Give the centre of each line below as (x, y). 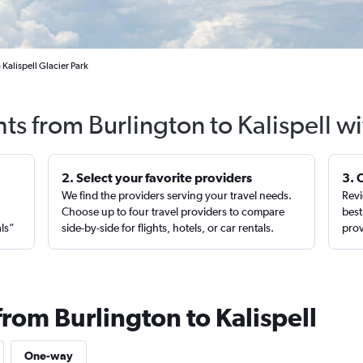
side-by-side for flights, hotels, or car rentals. (168, 228)
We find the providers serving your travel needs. (177, 195)
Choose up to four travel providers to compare (173, 211)
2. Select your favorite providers (157, 177)
